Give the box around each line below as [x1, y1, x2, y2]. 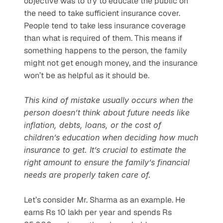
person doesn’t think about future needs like [24, 107, 190, 117]
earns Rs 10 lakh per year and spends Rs [24, 207, 172, 218]
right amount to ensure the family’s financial [24, 157, 190, 167]
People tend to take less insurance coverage [24, 20, 186, 31]
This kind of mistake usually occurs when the [24, 95, 193, 105]
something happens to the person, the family [24, 45, 187, 56]
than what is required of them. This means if [24, 32, 182, 43]
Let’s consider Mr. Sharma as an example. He [24, 194, 185, 205]
